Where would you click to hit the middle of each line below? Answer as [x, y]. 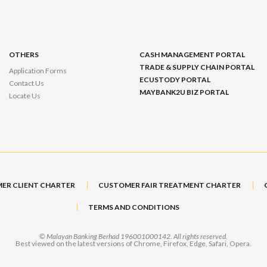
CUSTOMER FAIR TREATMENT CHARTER [170, 185]
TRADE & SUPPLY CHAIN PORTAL [197, 67]
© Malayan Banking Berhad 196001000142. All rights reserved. [133, 236]
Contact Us [26, 83]
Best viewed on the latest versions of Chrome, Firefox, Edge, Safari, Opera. [133, 243]
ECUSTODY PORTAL [175, 80]
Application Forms [38, 71]
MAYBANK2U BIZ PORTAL [184, 92]
